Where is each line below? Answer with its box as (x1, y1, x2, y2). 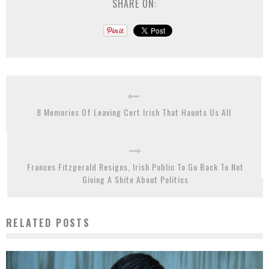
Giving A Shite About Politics (82, 173, 189, 186)
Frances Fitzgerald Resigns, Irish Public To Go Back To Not (26, 160, 244, 174)
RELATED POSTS (6, 216, 91, 231)
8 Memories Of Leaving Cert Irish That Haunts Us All (36, 106, 231, 119)
